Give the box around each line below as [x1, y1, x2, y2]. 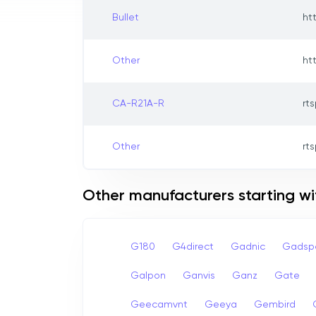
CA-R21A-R [112, 99, 164, 109]
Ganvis [183, 270, 215, 281]
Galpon [130, 270, 166, 281]
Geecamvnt [130, 299, 188, 310]
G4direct [172, 241, 214, 252]
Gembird [254, 299, 296, 310]
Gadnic [231, 241, 265, 252]
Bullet [112, 13, 139, 23]
